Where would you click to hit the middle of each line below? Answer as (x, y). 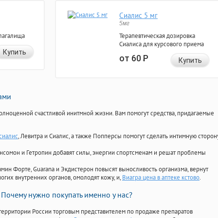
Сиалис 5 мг (138, 16)
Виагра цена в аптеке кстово (161, 178)
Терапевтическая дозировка (157, 36)
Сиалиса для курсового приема (162, 44)
